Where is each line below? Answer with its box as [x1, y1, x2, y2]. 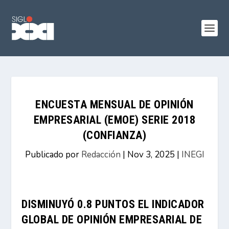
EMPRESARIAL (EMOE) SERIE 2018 [33, 113, 196, 126]
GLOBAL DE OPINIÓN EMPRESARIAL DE [21, 213, 202, 226]
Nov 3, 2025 [127, 149, 175, 161]
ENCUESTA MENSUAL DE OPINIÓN [35, 98, 194, 111]
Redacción [81, 149, 121, 161]
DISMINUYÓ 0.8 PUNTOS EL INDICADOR [21, 198, 204, 211]
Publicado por [25, 149, 81, 161]
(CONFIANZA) [82, 129, 147, 142]
